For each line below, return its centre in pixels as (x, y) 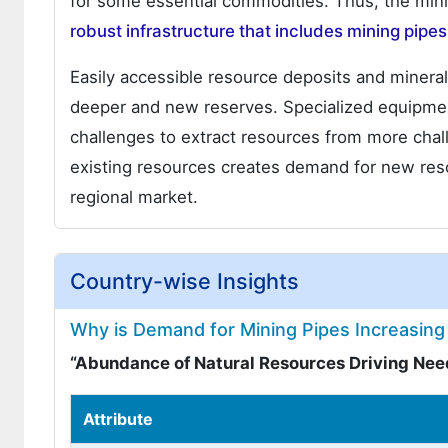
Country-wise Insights (184, 281)
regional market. (134, 197)
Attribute (118, 419)
